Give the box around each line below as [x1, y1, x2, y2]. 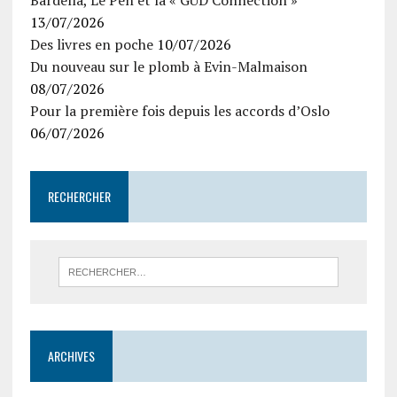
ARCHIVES [47, 346, 95, 365]
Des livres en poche [29, 34, 153, 54]
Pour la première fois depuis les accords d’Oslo [29, 100, 330, 121]
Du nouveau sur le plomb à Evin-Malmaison [29, 56, 307, 76]
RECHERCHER [47, 186, 111, 206]
